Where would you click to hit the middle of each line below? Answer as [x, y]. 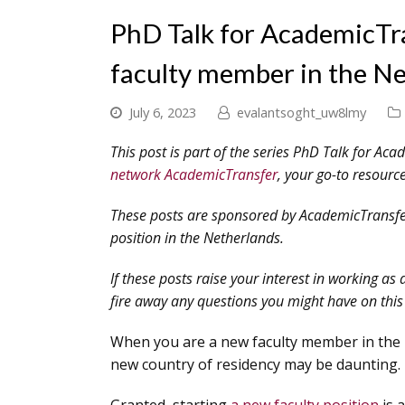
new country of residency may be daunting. [255, 364]
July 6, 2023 [163, 112]
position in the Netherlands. [197, 238]
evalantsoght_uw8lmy [301, 112]
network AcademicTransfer [194, 174]
